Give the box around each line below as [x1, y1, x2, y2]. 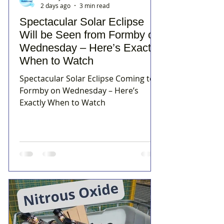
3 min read [79, 1, 109, 10]
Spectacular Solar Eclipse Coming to [19, 73, 154, 84]
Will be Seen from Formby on [19, 28, 160, 41]
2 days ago [40, 1, 70, 10]
